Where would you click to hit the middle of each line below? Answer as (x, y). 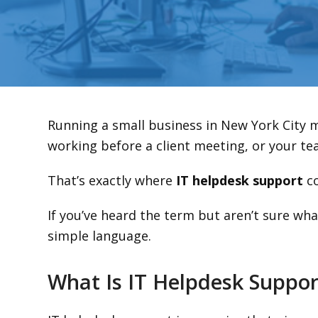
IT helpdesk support (240, 180)
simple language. (100, 236)
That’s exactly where (112, 180)
